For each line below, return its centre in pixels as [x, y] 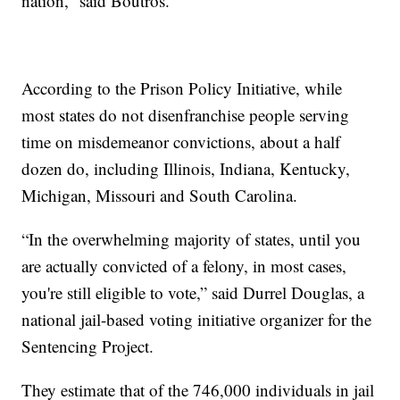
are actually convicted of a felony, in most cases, [184, 265]
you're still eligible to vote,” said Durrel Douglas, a [193, 292]
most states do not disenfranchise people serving [186, 114]
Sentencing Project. [88, 346]
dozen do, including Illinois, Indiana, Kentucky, [186, 168]
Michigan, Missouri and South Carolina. [160, 195]
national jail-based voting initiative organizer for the [197, 319]
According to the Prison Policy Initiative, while [182, 87]
